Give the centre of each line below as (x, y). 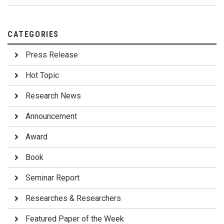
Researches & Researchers (73, 198)
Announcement (51, 116)
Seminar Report (52, 177)
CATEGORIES (33, 34)
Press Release (52, 54)
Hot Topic (42, 75)
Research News (53, 95)
